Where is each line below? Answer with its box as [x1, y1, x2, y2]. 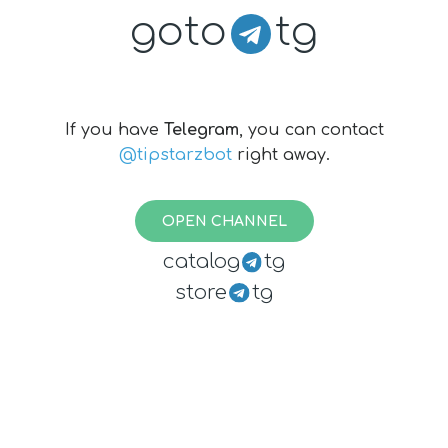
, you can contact [238, 121, 384, 139]
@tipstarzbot [118, 146, 232, 164]
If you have [64, 121, 164, 139]
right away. [236, 146, 330, 164]
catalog [162, 249, 240, 273]
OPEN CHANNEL [161, 214, 287, 229]
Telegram [163, 121, 239, 139]
